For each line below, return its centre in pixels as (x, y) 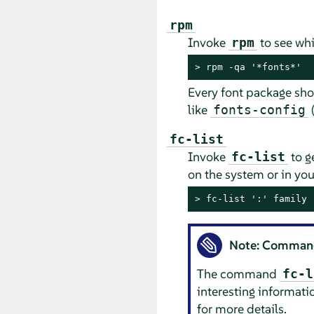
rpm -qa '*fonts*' (253, 67)
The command (239, 274)
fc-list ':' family (256, 198)
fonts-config (259, 109)
